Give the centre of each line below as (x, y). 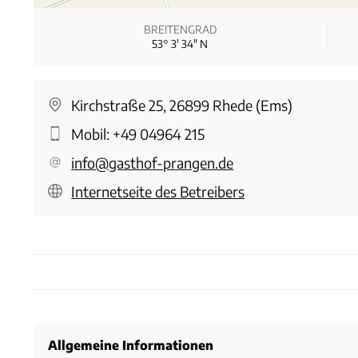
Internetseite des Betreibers (158, 191)
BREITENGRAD (180, 29)
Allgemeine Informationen (131, 344)
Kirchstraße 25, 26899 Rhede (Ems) (182, 105)
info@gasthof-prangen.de (153, 162)
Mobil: (92, 133)
